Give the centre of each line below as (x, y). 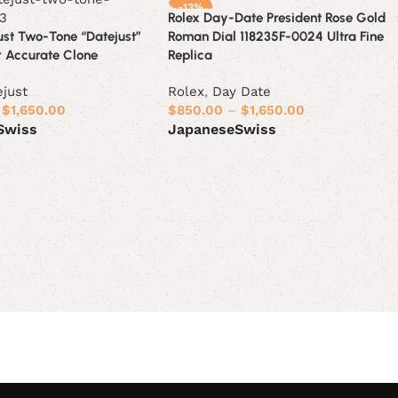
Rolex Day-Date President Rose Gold (277, 17)
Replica (191, 55)
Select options (219, 155)
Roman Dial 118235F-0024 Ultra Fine (276, 36)
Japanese (202, 129)
